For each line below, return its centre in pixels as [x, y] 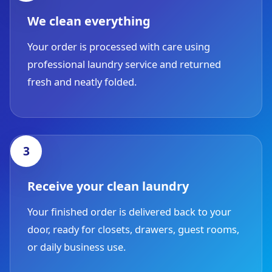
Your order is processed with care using [119, 46]
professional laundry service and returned [124, 64]
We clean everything [89, 21]
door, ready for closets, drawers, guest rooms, [133, 229]
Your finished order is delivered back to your [129, 212]
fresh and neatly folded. [82, 82]
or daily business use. [76, 247]
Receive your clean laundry [108, 186]
